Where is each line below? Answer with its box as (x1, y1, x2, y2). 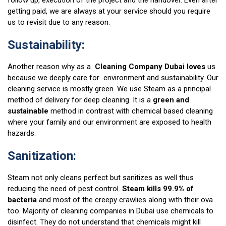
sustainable (8, 106, 48, 116)
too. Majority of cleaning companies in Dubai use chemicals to (8, 206, 213, 216)
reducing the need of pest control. (8, 184, 122, 194)
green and (153, 95, 189, 105)
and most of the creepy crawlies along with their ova (37, 195, 213, 205)
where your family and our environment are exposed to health (8, 118, 211, 127)
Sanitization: (8, 149, 76, 163)
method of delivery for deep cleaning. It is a (8, 95, 153, 105)
